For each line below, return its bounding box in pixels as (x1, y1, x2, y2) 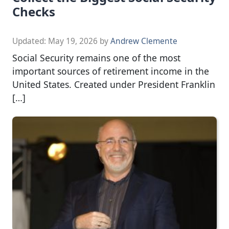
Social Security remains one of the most (12, 51, 180, 64)
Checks (12, 3, 55, 20)
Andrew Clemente (110, 35, 177, 47)
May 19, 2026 (48, 35, 98, 47)
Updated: (12, 35, 48, 47)
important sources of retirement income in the (12, 64, 209, 77)
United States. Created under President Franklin (12, 78, 215, 90)
